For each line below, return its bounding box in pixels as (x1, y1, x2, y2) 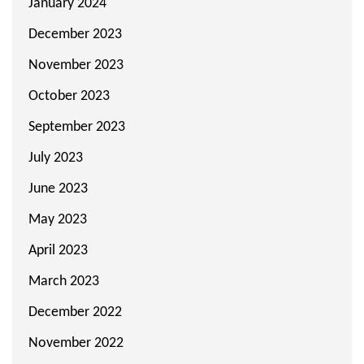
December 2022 (28, 304, 122, 320)
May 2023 (28, 211, 87, 227)
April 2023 (28, 242, 88, 258)
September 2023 (28, 119, 125, 135)
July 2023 (28, 149, 83, 166)
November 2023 (28, 57, 123, 73)
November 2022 (28, 335, 123, 351)
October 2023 (28, 88, 110, 104)
